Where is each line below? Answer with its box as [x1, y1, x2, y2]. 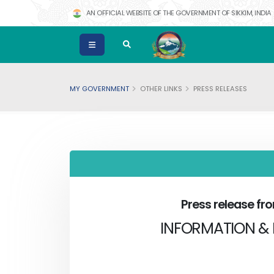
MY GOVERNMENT [70, 84, 129, 94]
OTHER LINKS [140, 84, 182, 94]
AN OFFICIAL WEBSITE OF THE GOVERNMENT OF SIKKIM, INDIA [84, 8, 272, 18]
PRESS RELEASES [193, 84, 247, 94]
